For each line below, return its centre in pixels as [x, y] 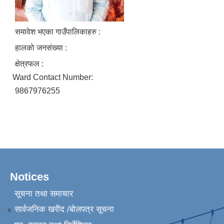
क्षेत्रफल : [29, 64]
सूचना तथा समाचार [43, 193]
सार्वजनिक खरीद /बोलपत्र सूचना [64, 209]
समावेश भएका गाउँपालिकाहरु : [58, 32]
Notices [29, 177]
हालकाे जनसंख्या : [41, 48]
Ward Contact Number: [54, 77]
